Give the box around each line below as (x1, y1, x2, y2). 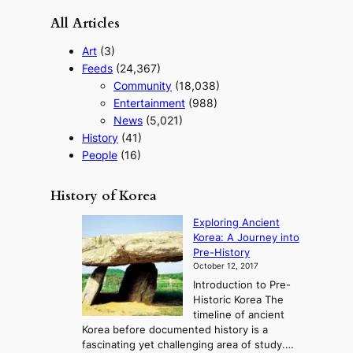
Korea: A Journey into (192, 231, 299, 243)
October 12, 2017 (192, 260, 258, 271)
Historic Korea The (192, 294, 284, 307)
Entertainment (113, 96, 185, 110)
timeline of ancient (192, 309, 284, 321)
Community (113, 79, 172, 93)
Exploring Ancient (192, 216, 280, 229)
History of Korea (50, 186, 157, 205)
